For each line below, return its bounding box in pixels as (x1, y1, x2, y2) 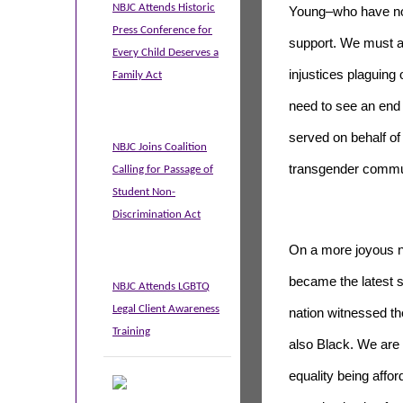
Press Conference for (112, 24, 212, 36)
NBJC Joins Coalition (112, 141, 207, 153)
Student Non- (112, 186, 175, 198)
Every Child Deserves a (112, 47, 219, 58)
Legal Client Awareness (112, 303, 219, 315)
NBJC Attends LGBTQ (112, 281, 210, 292)
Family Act (112, 69, 162, 81)
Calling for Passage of (112, 164, 213, 175)
